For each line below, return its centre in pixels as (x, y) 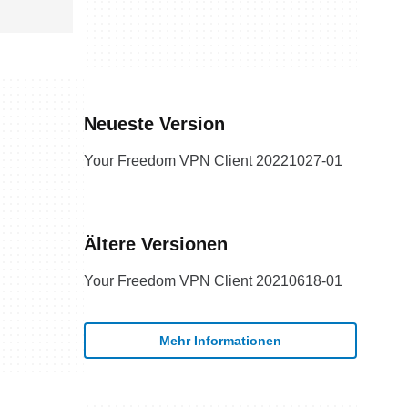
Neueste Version (154, 124)
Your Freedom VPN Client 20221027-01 (213, 161)
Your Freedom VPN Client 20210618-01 (213, 281)
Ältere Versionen (156, 244)
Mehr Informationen (220, 340)
